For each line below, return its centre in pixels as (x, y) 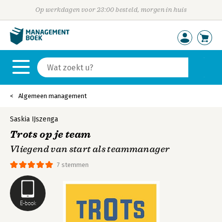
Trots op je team (51, 135)
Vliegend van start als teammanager (90, 149)
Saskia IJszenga (34, 119)
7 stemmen (73, 165)
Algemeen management (53, 96)
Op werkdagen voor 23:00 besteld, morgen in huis (111, 10)
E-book (28, 203)
